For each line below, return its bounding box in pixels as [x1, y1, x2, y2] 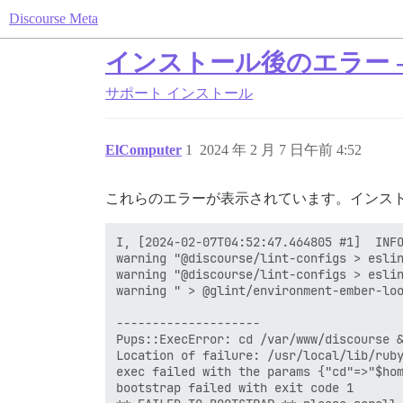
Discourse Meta [9, 11, 98, 26]
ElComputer [105, 142, 182, 157]
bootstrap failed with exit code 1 [116, 380, 354, 396]
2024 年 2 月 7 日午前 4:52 [200, 142, 362, 157]
